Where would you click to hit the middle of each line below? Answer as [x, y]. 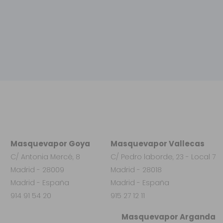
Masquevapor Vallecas [158, 143]
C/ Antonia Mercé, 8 [45, 157]
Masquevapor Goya [50, 143]
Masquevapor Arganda [168, 217]
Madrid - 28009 [37, 169]
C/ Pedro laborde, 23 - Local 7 [163, 157]
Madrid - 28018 [136, 169]
